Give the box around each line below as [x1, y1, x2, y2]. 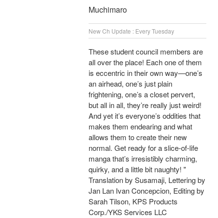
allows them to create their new [89, 132, 187, 143]
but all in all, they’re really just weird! [89, 100, 201, 110]
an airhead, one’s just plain [89, 78, 172, 89]
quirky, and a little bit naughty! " [89, 164, 186, 175]
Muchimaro [89, 4, 127, 16]
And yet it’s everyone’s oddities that [89, 110, 200, 121]
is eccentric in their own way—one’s [89, 68, 202, 78]
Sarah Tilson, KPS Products [89, 196, 178, 207]
